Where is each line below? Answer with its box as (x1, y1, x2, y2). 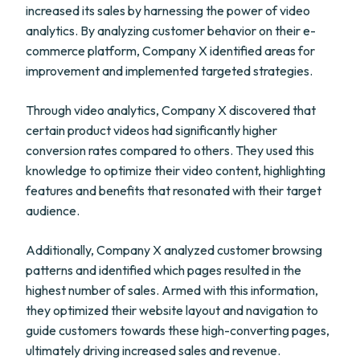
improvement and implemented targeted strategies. (26, 63, 313, 79)
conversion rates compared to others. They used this (26, 142, 314, 158)
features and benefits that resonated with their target (26, 182, 321, 198)
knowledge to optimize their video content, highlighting (26, 162, 325, 178)
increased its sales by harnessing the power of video (26, 2, 310, 18)
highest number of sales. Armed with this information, (26, 282, 318, 298)
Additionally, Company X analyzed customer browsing (26, 242, 322, 258)
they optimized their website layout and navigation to (26, 302, 318, 318)
